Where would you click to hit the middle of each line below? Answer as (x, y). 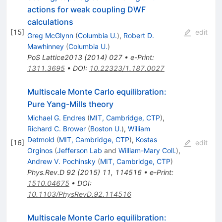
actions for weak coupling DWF (86, 9)
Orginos (40, 150)
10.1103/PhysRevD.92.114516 (79, 194)
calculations (50, 22)
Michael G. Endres (56, 117)
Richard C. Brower (56, 128)
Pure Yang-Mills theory (70, 104)
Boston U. (106, 128)
